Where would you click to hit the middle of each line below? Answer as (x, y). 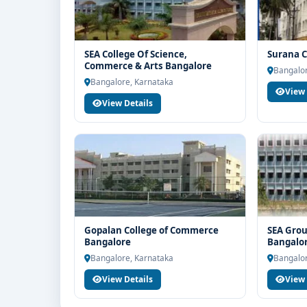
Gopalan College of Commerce (151, 230)
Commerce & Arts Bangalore (148, 66)
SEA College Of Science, (136, 54)
